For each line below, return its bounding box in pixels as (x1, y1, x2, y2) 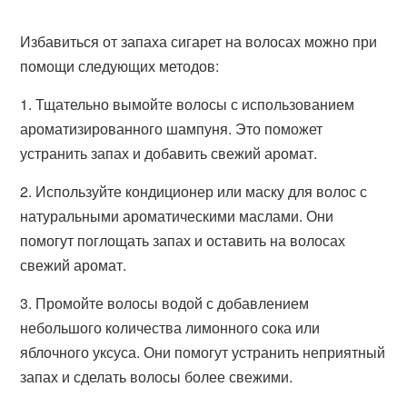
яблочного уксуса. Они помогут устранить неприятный (20, 342, 386, 362)
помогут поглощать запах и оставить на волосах (20, 230, 346, 251)
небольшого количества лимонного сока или (20, 317, 321, 338)
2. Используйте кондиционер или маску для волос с (20, 181, 368, 202)
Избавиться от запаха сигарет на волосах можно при (20, 31, 378, 52)
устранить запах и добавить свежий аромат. (20, 143, 318, 164)
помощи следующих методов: (20, 55, 220, 76)
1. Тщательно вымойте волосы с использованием (20, 94, 355, 114)
